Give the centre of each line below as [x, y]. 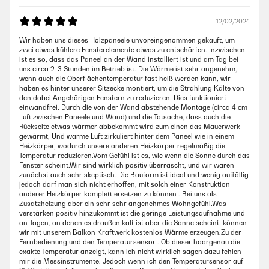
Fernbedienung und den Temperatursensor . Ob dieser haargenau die [130, 242]
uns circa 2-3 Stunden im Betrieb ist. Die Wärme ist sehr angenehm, [128, 69]
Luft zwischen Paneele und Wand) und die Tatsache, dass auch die [125, 117]
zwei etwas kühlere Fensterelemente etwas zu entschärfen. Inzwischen [132, 50]
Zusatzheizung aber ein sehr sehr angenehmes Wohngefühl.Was [123, 204]
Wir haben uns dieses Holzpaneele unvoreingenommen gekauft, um [127, 40]
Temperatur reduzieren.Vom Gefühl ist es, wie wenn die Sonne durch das [134, 156]
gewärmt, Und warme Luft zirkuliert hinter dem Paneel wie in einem [127, 136]
